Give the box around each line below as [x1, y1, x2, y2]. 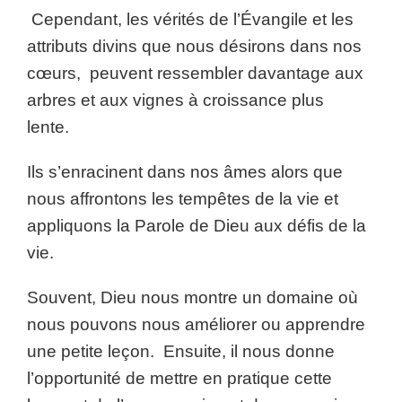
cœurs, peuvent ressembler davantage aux [27, 64, 363, 83]
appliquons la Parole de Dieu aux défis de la [27, 216, 366, 235]
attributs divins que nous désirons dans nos [27, 37, 362, 56]
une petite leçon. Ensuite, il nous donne [27, 342, 335, 361]
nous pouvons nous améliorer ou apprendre [27, 315, 365, 334]
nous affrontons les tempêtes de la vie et [27, 189, 338, 208]
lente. [27, 118, 78, 136]
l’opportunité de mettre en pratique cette [27, 369, 332, 388]
